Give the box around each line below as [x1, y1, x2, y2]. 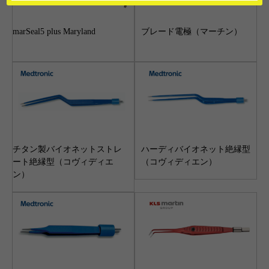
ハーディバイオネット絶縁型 [141, 144, 250, 154]
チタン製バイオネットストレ [13, 144, 122, 154]
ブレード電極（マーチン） [141, 27, 242, 37]
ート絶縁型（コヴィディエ [13, 157, 113, 166]
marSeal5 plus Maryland [13, 27, 95, 37]
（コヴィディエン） [141, 157, 217, 166]
